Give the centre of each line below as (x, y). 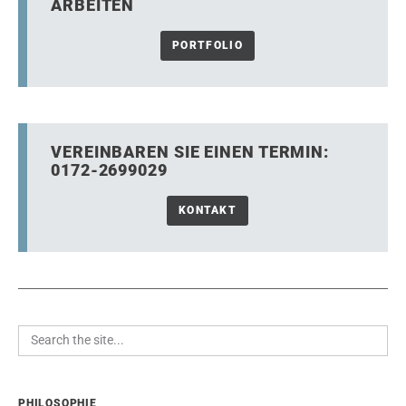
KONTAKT (208, 210)
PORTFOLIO (208, 45)
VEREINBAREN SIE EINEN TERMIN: (190, 151)
